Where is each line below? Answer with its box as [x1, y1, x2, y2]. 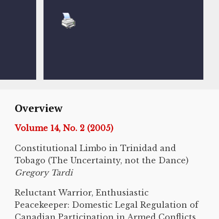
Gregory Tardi [15, 167, 80, 177]
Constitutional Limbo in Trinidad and [15, 143, 176, 153]
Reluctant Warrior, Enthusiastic [15, 187, 149, 197]
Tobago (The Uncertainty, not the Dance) [15, 155, 189, 165]
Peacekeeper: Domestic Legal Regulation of [15, 199, 198, 210]
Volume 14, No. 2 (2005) [15, 123, 113, 133]
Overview [15, 101, 63, 115]
